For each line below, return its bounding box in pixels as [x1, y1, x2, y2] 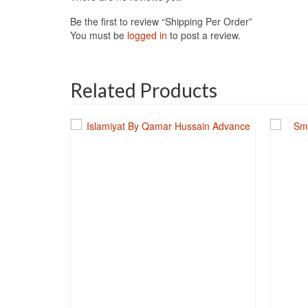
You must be [70, 27, 127, 42]
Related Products [70, 78, 217, 102]
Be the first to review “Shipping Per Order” [70, 14, 252, 28]
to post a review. [167, 27, 241, 42]
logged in [127, 27, 167, 42]
